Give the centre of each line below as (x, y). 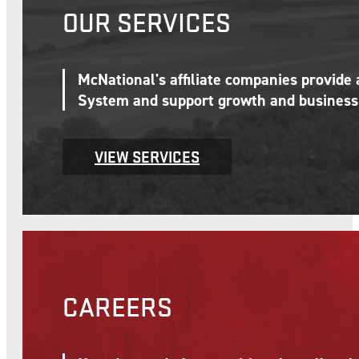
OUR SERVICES (147, 22)
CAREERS (117, 307)
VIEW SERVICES (147, 157)
